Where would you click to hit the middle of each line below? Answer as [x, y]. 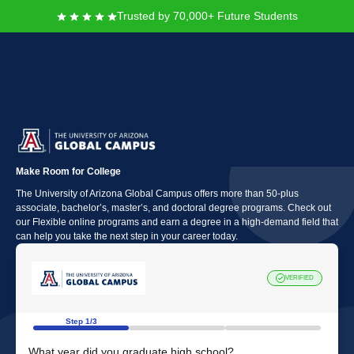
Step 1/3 [81, 321]
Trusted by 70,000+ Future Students [207, 16]
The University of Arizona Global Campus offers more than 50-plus [157, 194]
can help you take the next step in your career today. [127, 236]
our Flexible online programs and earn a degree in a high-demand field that [177, 222]
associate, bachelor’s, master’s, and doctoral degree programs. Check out [173, 208]
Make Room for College [68, 171]
